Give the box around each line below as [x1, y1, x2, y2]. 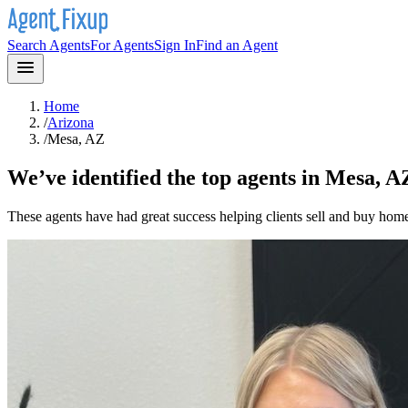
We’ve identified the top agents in [7, 165, 325, 189]
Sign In [154, 37, 196, 53]
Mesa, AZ [47, 131, 105, 147]
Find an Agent [196, 37, 278, 53]
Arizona [47, 115, 94, 130]
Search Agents [7, 37, 90, 53]
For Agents [90, 37, 154, 53]
